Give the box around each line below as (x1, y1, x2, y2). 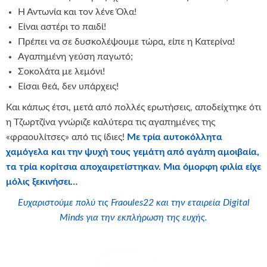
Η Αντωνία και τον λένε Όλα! (18, 7, 136, 17)
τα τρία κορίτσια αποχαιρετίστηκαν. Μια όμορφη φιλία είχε (6, 162, 261, 172)
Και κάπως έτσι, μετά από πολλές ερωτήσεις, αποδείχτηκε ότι (6, 103, 261, 113)
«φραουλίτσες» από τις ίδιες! (6, 132, 127, 142)
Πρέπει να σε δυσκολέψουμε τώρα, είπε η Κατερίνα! (18, 37, 235, 47)
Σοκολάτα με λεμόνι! (18, 67, 105, 77)
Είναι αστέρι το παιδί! (18, 22, 106, 32)
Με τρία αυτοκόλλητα (127, 132, 222, 142)
